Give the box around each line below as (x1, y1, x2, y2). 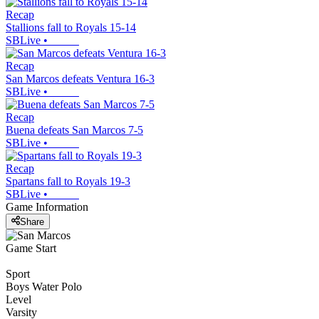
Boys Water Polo (6, 280, 82, 293)
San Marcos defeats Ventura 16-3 (6, 73, 155, 85)
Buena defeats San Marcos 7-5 (6, 124, 143, 137)
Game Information (6, 201, 88, 214)
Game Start (6, 241, 56, 254)
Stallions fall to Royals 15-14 (6, 21, 136, 34)
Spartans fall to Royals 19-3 (6, 175, 130, 188)
